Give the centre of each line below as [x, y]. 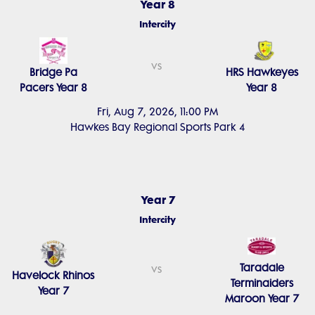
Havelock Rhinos [53, 276]
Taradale [262, 268]
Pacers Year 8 [53, 88]
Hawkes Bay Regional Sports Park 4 [157, 127]
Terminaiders [262, 283]
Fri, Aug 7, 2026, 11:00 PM [157, 112]
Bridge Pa [53, 72]
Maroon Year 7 [262, 299]
